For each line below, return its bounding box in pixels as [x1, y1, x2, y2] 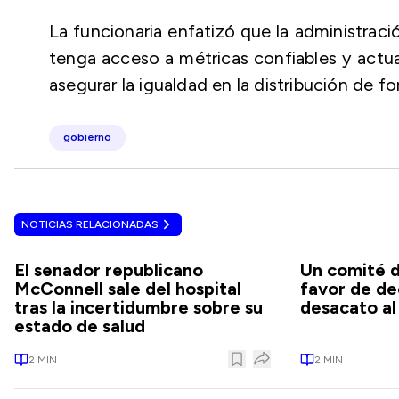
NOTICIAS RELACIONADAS [21, 218, 159, 231]
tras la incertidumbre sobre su [14, 297, 263, 318]
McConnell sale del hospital [14, 278, 241, 299]
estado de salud [14, 315, 145, 337]
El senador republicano [14, 259, 203, 281]
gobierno [63, 131, 111, 143]
